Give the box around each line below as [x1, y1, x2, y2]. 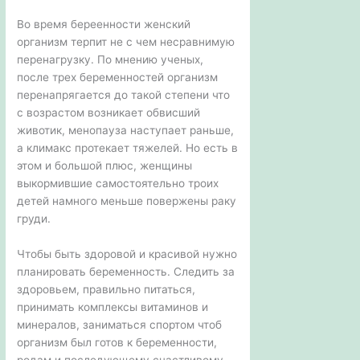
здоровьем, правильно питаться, [17, 282, 196, 296]
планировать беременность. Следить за [17, 264, 235, 278]
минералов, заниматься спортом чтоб [17, 317, 223, 331]
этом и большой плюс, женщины [17, 159, 193, 173]
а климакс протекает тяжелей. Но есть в [17, 141, 239, 155]
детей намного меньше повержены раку [17, 194, 237, 208]
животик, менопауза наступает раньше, [17, 124, 235, 137]
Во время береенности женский [17, 18, 191, 31]
